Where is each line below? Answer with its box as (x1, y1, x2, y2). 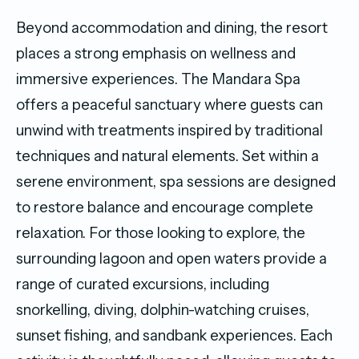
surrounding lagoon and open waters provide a (16, 248, 327, 268)
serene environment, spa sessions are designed (16, 171, 336, 191)
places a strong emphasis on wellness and (16, 43, 296, 63)
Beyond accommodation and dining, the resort (16, 18, 328, 37)
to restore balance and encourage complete (16, 197, 313, 216)
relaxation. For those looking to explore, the (16, 223, 305, 242)
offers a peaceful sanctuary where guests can (16, 95, 323, 114)
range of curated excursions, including (16, 274, 269, 293)
